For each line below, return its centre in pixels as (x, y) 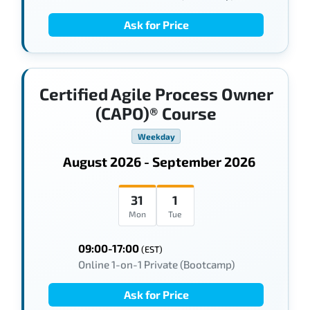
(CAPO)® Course (156, 113)
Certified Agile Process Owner (156, 93)
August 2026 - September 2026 (159, 161)
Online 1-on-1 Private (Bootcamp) (156, 264)
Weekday (156, 136)
